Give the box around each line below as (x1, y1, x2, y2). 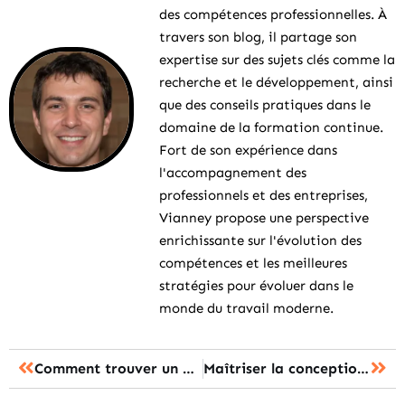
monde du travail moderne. (159, 299, 334, 316)
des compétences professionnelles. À (159, 5, 387, 23)
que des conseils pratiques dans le (159, 96, 371, 113)
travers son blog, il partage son (159, 28, 357, 45)
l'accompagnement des (159, 164, 306, 181)
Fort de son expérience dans (159, 141, 337, 158)
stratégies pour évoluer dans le (159, 277, 353, 294)
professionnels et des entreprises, (159, 186, 368, 203)
